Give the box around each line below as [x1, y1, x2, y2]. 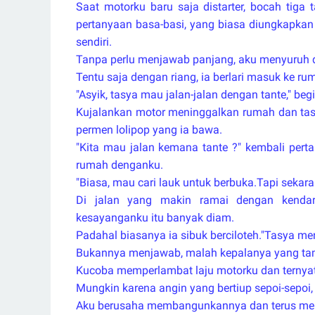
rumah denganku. [76, 158, 163, 172]
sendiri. [76, 35, 112, 49]
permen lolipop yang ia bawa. [76, 123, 222, 136]
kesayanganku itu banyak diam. [76, 211, 234, 224]
